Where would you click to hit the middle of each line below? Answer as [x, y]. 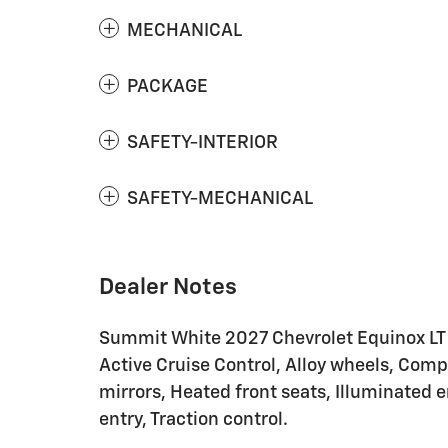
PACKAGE [167, 86]
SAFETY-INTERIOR [202, 142]
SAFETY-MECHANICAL [220, 198]
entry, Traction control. [193, 419]
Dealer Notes [168, 287]
